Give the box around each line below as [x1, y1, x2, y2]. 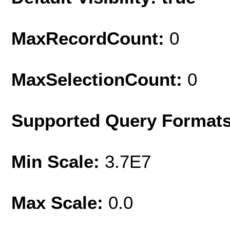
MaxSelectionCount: [11, 69, 187, 89]
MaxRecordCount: [11, 28, 169, 48]
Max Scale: [11, 192, 108, 213]
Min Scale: [11, 151, 105, 171]
